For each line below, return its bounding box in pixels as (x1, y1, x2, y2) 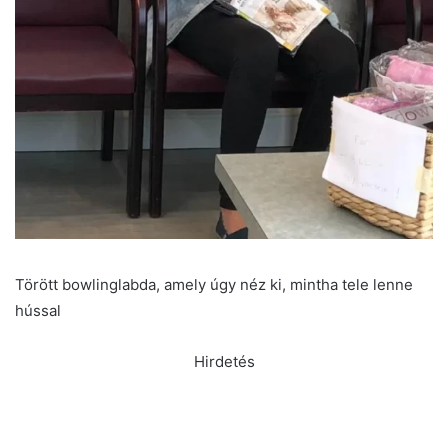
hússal (15, 300, 61, 320)
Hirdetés (193, 351, 255, 371)
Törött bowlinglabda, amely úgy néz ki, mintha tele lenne (15, 274, 413, 294)
